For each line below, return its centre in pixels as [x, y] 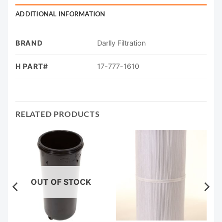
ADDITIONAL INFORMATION [60, 14]
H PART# [32, 66]
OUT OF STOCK [61, 182]
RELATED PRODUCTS [58, 113]
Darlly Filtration [122, 43]
